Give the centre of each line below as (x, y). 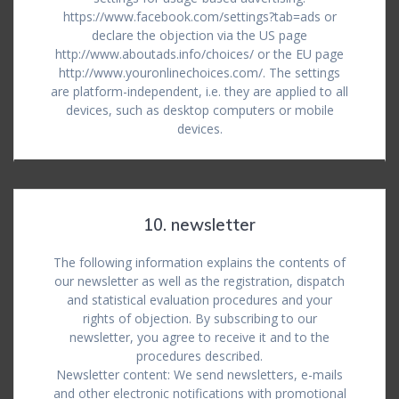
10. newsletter (199, 225)
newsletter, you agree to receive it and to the (199, 337)
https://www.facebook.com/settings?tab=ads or (199, 16)
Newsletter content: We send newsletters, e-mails (199, 375)
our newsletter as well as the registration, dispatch (199, 281)
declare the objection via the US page (199, 35)
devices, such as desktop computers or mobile (199, 110)
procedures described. (199, 356)
